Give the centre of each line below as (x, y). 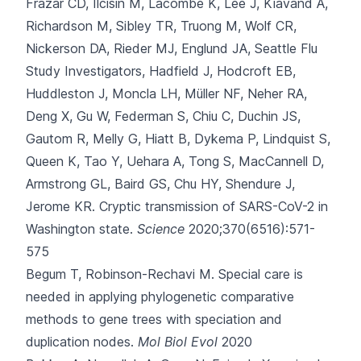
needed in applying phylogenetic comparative (160, 297)
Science (161, 229)
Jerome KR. (60, 206)
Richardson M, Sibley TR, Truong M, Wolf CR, (161, 26)
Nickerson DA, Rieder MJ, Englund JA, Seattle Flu (172, 48)
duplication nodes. (80, 342)
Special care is (261, 274)
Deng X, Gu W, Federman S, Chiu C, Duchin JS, (163, 116)
